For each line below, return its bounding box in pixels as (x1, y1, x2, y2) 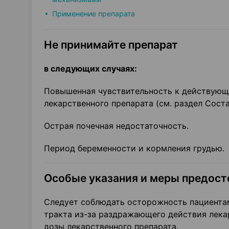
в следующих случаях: (44, 63, 137, 74)
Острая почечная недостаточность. (44, 121, 189, 131)
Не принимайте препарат (44, 38, 178, 51)
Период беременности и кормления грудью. (44, 143, 224, 153)
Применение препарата (52, 9, 135, 18)
